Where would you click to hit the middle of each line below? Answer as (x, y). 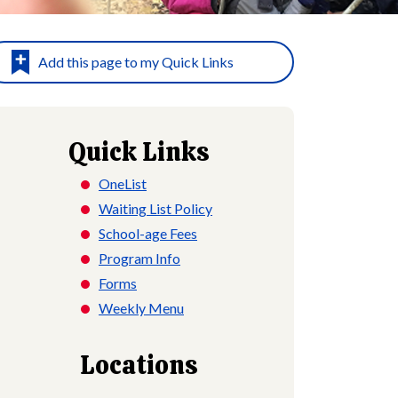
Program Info (139, 259)
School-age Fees (148, 234)
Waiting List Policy (155, 209)
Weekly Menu (141, 308)
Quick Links (139, 152)
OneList (123, 184)
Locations (139, 366)
